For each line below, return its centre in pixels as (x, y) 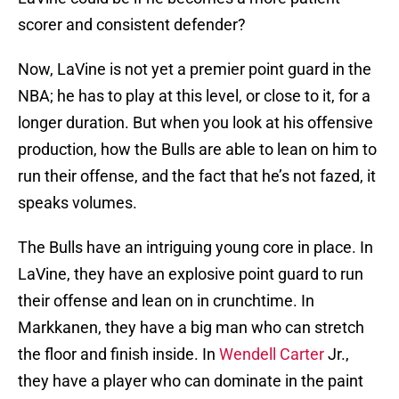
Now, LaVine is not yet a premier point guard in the (195, 69)
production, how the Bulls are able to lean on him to (197, 150)
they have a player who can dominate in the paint (191, 381)
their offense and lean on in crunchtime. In (166, 301)
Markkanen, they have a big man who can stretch (191, 328)
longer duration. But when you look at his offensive (195, 123)
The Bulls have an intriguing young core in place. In (195, 248)
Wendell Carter (272, 354)
